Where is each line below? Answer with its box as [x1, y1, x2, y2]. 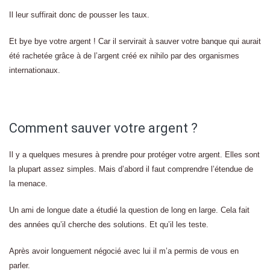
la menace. [9, 179, 48, 188]
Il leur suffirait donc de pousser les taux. [9, 10, 149, 19]
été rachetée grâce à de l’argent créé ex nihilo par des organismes [9, 51, 239, 60]
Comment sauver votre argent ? [9, 121, 198, 136]
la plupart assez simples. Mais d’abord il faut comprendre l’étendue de [9, 165, 253, 174]
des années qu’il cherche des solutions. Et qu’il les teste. [9, 220, 209, 229]
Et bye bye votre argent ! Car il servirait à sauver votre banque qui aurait [9, 37, 261, 46]
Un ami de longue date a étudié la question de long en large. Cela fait [9, 206, 250, 215]
